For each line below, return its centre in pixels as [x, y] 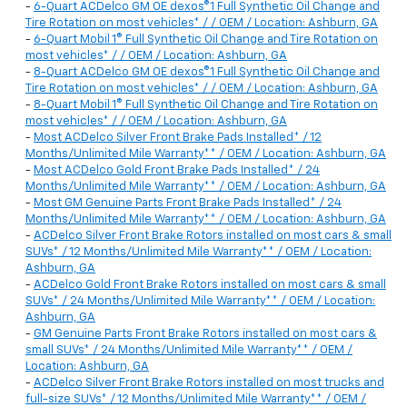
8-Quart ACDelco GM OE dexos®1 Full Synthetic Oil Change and [207, 73]
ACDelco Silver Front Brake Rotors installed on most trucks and [209, 383]
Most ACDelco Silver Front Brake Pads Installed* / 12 [178, 138]
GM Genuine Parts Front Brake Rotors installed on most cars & [205, 334]
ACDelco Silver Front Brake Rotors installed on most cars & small [213, 236]
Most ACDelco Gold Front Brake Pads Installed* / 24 [177, 171]
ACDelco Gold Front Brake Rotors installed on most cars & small [210, 285]
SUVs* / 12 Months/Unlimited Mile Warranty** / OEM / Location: [199, 253]
